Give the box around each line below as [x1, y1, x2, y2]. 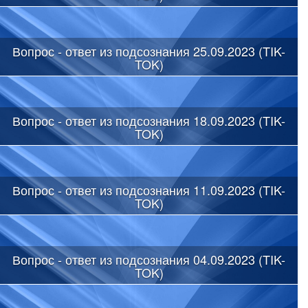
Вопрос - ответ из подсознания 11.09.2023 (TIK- [12, 180, 285, 199]
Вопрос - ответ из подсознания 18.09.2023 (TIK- [12, 111, 285, 129]
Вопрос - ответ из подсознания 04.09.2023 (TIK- [12, 250, 285, 268]
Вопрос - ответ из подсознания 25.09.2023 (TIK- [12, 41, 285, 60]
